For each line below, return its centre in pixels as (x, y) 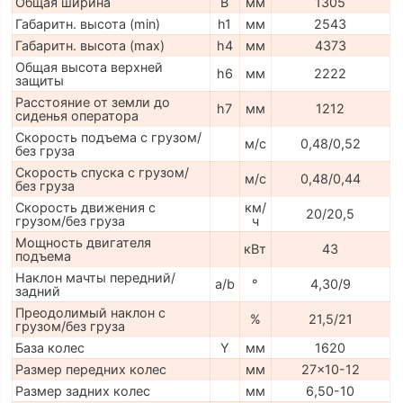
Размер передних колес (90, 370)
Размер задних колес (82, 391)
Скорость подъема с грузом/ (108, 138)
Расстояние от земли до (92, 103)
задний (37, 291)
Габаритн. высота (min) (87, 24)
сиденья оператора (76, 116)
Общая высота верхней (89, 67)
